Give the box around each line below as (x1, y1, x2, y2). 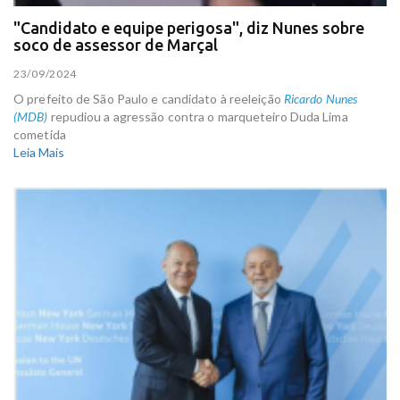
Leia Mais (13, 144, 64, 160)
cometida (13, 126, 66, 142)
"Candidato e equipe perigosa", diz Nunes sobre (13, 19, 364, 37)
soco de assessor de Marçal (13, 36, 218, 54)
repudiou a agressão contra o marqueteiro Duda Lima (47, 108, 348, 124)
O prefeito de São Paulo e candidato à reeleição (13, 90, 284, 106)
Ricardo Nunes (283, 90, 358, 106)
